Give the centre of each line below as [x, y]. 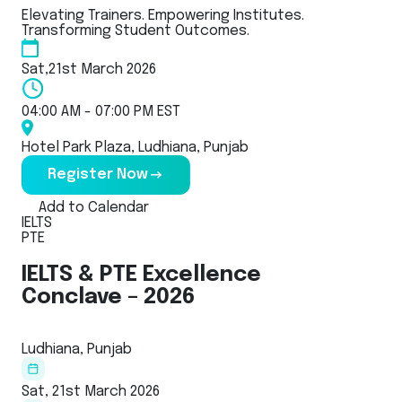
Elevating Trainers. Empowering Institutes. [163, 15]
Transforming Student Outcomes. [135, 31]
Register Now [98, 175]
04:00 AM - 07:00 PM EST [101, 111]
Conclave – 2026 [109, 297]
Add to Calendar [94, 207]
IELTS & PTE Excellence [141, 275]
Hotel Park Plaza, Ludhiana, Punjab [135, 147]
